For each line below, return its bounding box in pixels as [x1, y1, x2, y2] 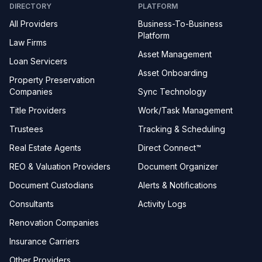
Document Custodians [9, 180, 94, 190]
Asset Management [138, 49, 212, 59]
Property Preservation [9, 75, 95, 85]
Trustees [9, 124, 43, 134]
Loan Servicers [9, 56, 67, 66]
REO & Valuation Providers [9, 161, 111, 171]
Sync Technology [138, 87, 206, 96]
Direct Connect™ [138, 143, 201, 153]
